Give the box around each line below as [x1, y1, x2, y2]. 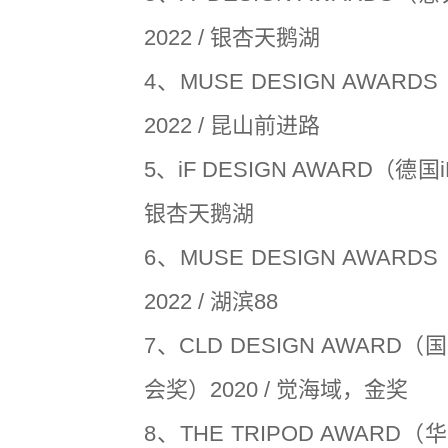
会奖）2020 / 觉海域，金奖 [144, 376, 408, 402]
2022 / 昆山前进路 [144, 112, 320, 138]
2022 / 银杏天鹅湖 [144, 24, 320, 50]
